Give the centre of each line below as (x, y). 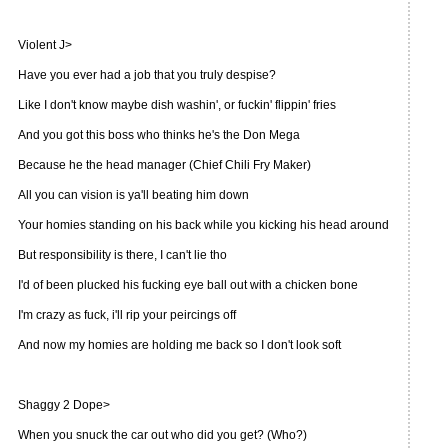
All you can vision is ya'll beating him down (133, 195)
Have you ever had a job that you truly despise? (147, 75)
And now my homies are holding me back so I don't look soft (179, 345)
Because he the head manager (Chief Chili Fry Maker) (164, 165)
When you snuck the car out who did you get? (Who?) (162, 435)
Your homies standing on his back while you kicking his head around (203, 225)
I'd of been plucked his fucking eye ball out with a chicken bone (188, 285)
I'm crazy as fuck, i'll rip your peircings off (127, 315)
